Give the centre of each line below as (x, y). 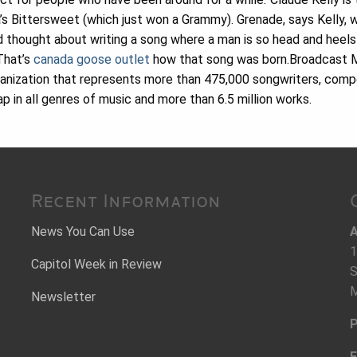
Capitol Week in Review (96, 264)
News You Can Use (83, 231)
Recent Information (126, 201)
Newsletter (63, 297)
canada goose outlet (92, 59)
